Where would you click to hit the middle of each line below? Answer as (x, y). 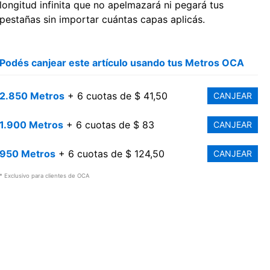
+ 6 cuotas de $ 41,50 (116, 96)
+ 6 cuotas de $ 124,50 (110, 153)
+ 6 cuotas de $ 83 (108, 124)
